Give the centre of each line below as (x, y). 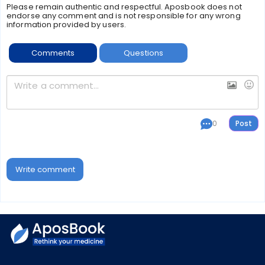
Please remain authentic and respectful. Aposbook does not (124, 7)
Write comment (45, 169)
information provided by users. (67, 25)
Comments (53, 53)
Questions (144, 53)
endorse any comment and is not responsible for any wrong (124, 16)
